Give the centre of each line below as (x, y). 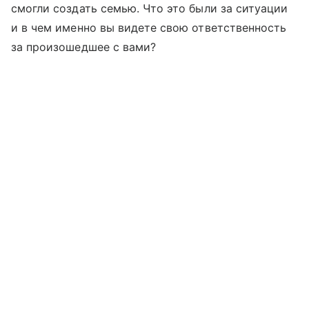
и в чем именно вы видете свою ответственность (149, 28)
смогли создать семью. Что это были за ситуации (150, 8)
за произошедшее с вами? (84, 47)
